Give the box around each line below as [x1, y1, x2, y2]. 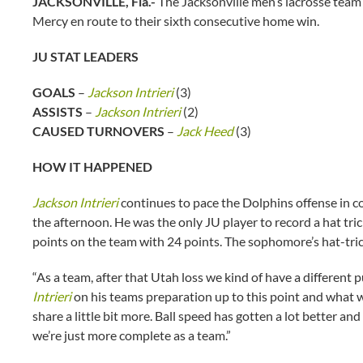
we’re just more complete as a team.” [32, 327, 231, 343]
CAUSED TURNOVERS [32, 123, 164, 139]
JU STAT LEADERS [32, 49, 139, 64]
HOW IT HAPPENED [32, 159, 152, 174]
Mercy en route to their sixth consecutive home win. [32, 13, 319, 28]
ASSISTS [32, 104, 83, 119]
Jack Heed [177, 123, 233, 139]
